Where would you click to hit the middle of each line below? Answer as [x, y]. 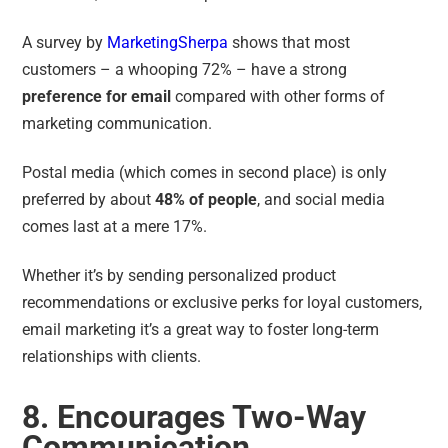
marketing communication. [119, 123]
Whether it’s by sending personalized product [179, 275]
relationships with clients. [112, 356]
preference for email [97, 96]
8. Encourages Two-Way [194, 416]
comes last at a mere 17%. [117, 226]
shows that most [289, 42]
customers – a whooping [112, 69]
